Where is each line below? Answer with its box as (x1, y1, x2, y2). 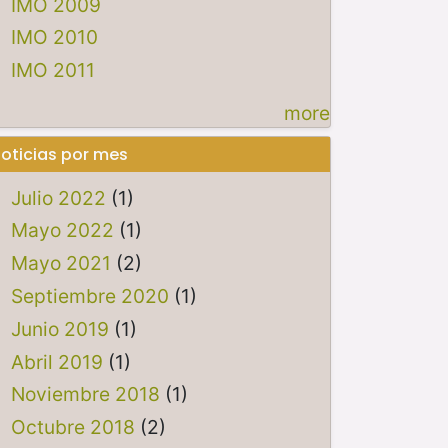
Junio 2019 (10, 316, 109, 341)
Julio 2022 (10, 185, 106, 210)
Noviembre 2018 (10, 382, 160, 407)
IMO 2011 (10, 58, 95, 83)
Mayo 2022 (10, 218, 114, 243)
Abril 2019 (10, 349, 103, 374)
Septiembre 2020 (10, 283, 169, 308)
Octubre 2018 (10, 415, 135, 440)
